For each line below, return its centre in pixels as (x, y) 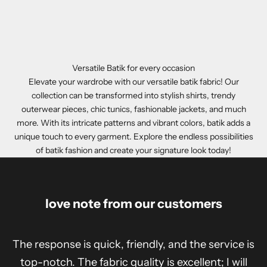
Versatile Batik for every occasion (133, 68)
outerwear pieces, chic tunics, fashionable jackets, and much (133, 109)
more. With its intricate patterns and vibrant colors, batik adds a (133, 123)
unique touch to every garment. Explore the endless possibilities (133, 137)
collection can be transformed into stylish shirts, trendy (133, 96)
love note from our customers (133, 204)
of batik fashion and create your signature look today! (133, 150)
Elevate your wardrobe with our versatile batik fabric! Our (133, 82)
